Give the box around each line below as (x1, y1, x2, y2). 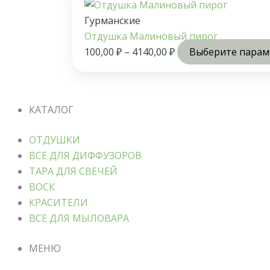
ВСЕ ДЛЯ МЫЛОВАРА (29, 211, 129, 225)
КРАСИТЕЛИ (29, 195, 88, 209)
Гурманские (84, 13, 140, 27)
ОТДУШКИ (29, 133, 80, 146)
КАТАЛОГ (29, 102, 74, 116)
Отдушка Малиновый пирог (84, 29, 218, 43)
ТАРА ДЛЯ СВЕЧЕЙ (29, 164, 118, 178)
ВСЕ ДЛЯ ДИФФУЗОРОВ (29, 148, 142, 162)
